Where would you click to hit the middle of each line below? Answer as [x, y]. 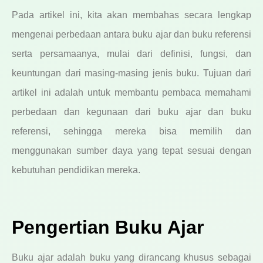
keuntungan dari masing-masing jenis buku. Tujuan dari [131, 73]
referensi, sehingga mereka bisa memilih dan [131, 131]
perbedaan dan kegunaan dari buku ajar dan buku [131, 112]
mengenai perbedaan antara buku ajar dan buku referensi [131, 35]
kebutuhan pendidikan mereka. [76, 170]
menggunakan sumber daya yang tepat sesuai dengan [131, 151]
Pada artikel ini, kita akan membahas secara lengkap [131, 15]
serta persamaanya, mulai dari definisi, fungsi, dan [131, 54]
